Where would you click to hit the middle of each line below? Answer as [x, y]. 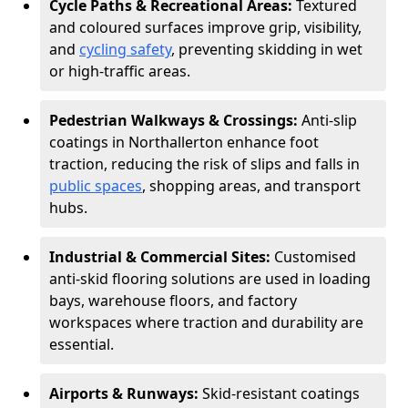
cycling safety [125, 49]
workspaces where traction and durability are [206, 322]
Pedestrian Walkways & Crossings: [175, 120]
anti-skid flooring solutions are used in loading [210, 279]
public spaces [96, 186]
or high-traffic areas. [120, 71]
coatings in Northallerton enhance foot [184, 142]
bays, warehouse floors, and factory [173, 301]
